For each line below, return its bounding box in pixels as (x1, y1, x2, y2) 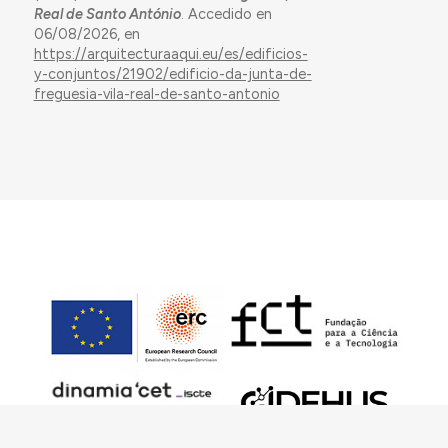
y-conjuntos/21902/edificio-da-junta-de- (33, 65, 312, 84)
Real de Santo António (33, 5, 181, 24)
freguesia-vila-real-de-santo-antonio (33, 85, 280, 104)
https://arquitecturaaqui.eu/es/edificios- (33, 45, 308, 64)
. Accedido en (180, 5, 272, 24)
